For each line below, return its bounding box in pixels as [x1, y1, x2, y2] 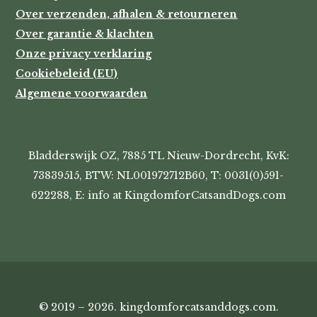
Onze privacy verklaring [16, 47, 152, 60]
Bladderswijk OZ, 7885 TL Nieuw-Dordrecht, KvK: [28, 149, 289, 162]
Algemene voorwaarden [16, 86, 148, 100]
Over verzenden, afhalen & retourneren [16, 7, 238, 21]
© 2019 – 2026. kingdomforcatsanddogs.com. [38, 300, 279, 313]
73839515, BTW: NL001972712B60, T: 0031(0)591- [33, 168, 284, 182]
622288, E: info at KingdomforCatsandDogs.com [31, 188, 286, 202]
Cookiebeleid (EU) [16, 67, 118, 80]
